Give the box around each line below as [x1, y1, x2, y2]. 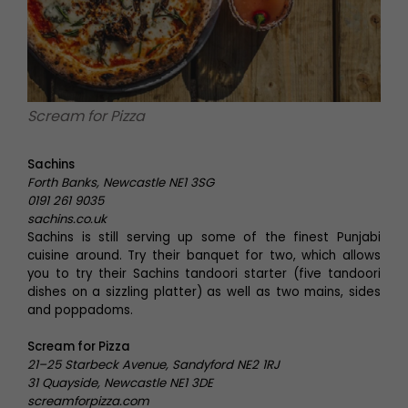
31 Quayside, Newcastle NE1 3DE [27, 374, 213, 392]
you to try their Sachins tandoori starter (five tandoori [27, 265, 381, 282]
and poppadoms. [27, 301, 133, 319]
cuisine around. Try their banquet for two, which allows [27, 247, 381, 264]
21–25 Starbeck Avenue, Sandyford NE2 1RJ [27, 356, 280, 373]
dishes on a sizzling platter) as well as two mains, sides [27, 283, 381, 301]
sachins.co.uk [27, 210, 107, 228]
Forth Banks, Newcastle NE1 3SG [27, 174, 214, 191]
